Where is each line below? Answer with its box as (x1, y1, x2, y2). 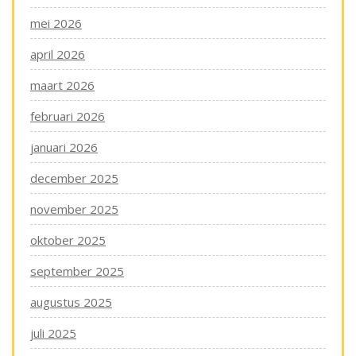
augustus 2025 (30, 294, 112, 310)
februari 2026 (30, 108, 105, 124)
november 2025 (30, 201, 118, 217)
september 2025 (30, 263, 124, 279)
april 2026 (30, 46, 85, 62)
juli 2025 (30, 325, 76, 341)
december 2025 (30, 170, 118, 186)
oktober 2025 (30, 232, 106, 248)
